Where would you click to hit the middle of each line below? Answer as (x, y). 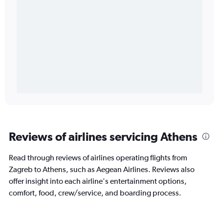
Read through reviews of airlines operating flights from (98, 158)
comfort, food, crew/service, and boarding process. (95, 193)
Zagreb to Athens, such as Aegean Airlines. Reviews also (102, 169)
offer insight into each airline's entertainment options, (98, 181)
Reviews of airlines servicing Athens (103, 136)
